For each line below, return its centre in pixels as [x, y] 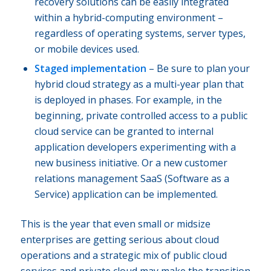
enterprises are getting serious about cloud [119, 239]
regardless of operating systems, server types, [140, 33]
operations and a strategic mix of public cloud [123, 255]
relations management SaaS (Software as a [132, 178]
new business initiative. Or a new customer [131, 162]
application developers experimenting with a [135, 147]
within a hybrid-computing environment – [129, 17]
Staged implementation [90, 68]
